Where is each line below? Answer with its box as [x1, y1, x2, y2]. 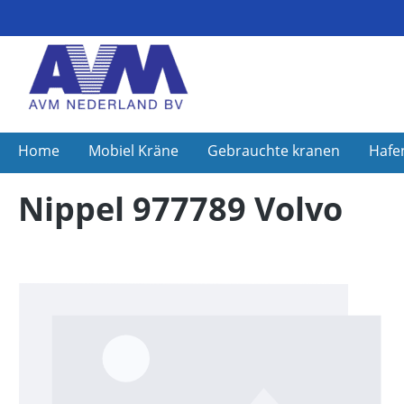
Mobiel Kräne [88, 141, 179, 161]
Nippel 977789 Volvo [18, 187, 343, 231]
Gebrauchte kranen [207, 141, 340, 161]
